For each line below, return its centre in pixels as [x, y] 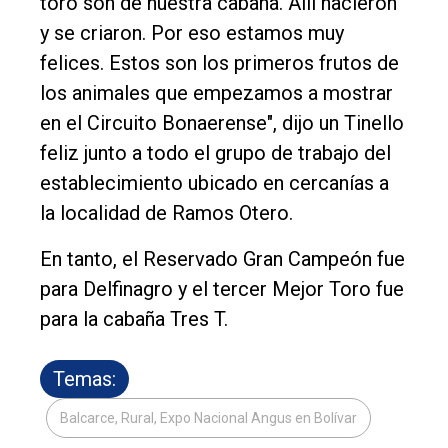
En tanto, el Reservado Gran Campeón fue [222, 258]
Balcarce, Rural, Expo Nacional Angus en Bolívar [208, 417]
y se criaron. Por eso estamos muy [192, 32]
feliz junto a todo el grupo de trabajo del [215, 152]
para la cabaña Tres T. [134, 318]
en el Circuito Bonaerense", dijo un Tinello [222, 122]
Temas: [84, 378]
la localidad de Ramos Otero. [166, 212]
